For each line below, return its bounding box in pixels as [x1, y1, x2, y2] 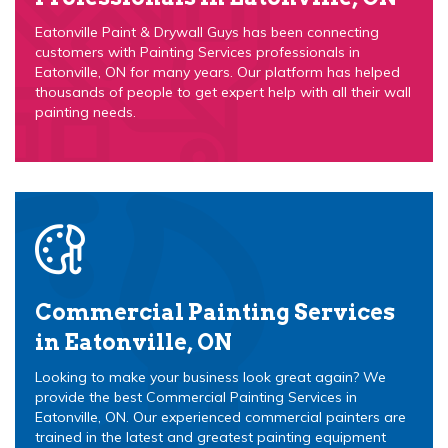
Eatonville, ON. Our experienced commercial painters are [35, 408, 406, 426]
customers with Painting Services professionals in [35, 43, 360, 61]
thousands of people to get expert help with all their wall [35, 83, 411, 101]
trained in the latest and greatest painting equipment [35, 428, 386, 446]
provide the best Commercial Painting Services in [35, 388, 357, 406]
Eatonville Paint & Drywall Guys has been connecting [35, 23, 379, 41]
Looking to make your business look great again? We [35, 368, 386, 386]
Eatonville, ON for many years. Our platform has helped [35, 63, 400, 81]
